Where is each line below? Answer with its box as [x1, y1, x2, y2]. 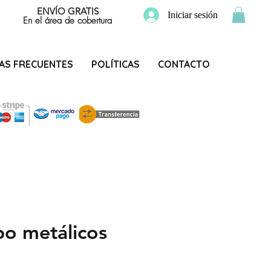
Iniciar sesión [168, 10, 218, 20]
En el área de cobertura [23, 15, 112, 27]
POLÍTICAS [91, 58, 140, 70]
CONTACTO [157, 58, 210, 70]
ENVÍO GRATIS [36, 5, 99, 17]
